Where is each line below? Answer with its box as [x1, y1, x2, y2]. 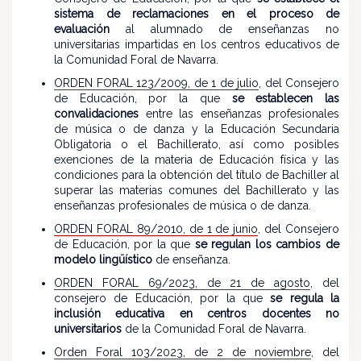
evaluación [54, 23, 110, 35]
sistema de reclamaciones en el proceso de [54, 7, 339, 20]
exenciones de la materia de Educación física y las [54, 153, 339, 166]
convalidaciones [54, 107, 139, 120]
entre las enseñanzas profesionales [139, 107, 339, 120]
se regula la [270, 292, 339, 305]
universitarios [54, 322, 122, 335]
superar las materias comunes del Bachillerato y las [54, 184, 339, 197]
